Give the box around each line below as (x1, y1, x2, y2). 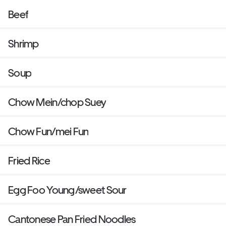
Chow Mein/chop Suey (8, 96, 106, 109)
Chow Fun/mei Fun (8, 125, 89, 138)
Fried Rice (8, 154, 50, 167)
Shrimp (8, 37, 39, 50)
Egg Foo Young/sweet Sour (8, 184, 127, 197)
